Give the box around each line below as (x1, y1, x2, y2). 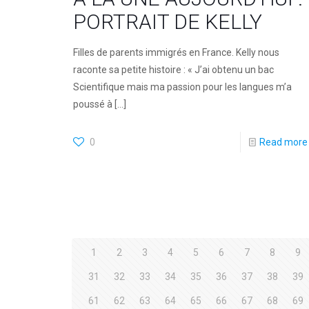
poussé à (72, 99, 112, 110)
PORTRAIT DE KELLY (72, 10, 262, 34)
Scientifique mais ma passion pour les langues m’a (72, 81, 292, 93)
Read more (259, 137, 308, 148)
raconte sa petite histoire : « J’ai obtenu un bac (72, 64, 274, 76)
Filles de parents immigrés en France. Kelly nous (72, 47, 279, 59)
